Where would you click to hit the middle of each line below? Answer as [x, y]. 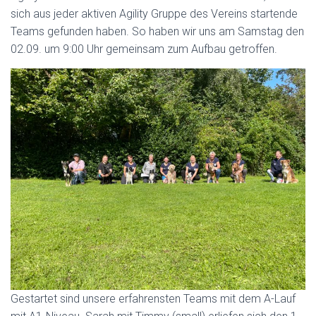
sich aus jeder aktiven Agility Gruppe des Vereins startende [154, 14]
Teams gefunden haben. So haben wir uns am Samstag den [157, 31]
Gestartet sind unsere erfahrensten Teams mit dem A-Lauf [153, 298]
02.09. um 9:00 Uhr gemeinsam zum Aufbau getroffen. [144, 49]
